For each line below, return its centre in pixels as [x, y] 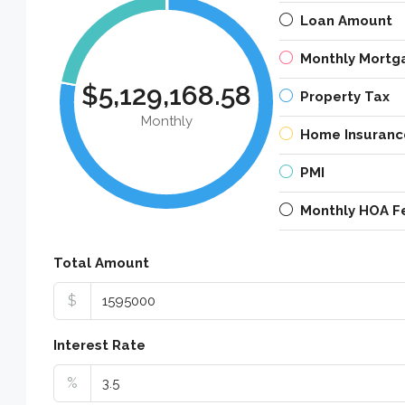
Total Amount [101, 263]
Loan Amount [346, 20]
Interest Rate [99, 345]
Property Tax [345, 96]
